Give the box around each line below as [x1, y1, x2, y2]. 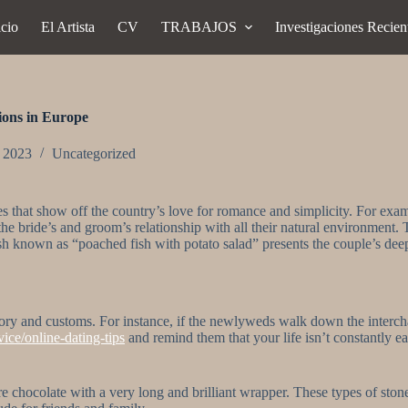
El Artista [41, 19, 96, 35]
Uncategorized [52, 146, 136, 162]
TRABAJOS [161, 19, 238, 35]
